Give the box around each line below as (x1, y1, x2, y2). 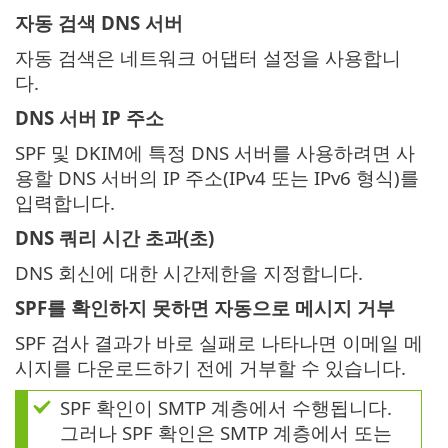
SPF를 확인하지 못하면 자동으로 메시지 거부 (15, 295, 395, 321)
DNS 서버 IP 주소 (15, 105, 164, 131)
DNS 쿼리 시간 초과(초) (15, 225, 214, 251)
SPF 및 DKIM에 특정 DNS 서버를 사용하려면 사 (15, 140, 415, 166)
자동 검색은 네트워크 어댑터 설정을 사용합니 (15, 45, 401, 71)
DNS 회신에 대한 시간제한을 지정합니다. (15, 260, 363, 286)
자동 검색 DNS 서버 (15, 10, 183, 36)
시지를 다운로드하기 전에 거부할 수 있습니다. (15, 355, 406, 381)
